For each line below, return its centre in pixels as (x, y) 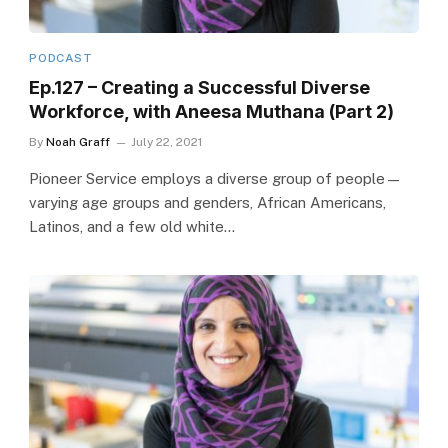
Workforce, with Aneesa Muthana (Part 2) (212, 111)
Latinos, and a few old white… (132, 226)
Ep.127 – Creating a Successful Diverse (200, 87)
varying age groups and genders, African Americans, (208, 202)
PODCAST (61, 57)
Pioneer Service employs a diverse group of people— (216, 178)
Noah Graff (78, 141)
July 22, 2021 (167, 141)
